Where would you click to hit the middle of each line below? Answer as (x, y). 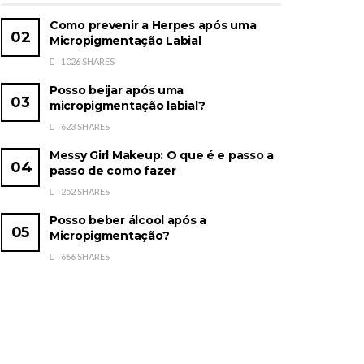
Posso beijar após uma (117, 91)
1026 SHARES (87, 62)
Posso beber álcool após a (128, 221)
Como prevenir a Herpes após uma (153, 26)
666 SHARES (84, 257)
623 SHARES (84, 127)
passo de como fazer (113, 171)
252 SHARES (84, 192)
